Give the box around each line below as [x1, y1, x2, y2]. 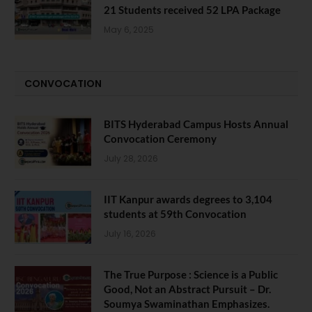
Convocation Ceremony [104, 132, 217, 145]
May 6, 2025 [104, 23, 154, 36]
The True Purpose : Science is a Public [104, 267, 278, 281]
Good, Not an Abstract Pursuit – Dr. [104, 282, 271, 295]
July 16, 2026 [104, 227, 156, 240]
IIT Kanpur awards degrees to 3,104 [104, 192, 272, 205]
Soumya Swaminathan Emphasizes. [104, 297, 270, 310]
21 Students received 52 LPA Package [104, 3, 281, 16]
